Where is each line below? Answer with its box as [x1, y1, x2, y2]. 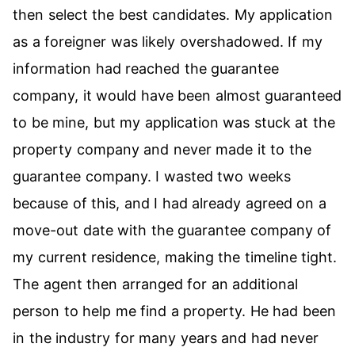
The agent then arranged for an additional [13, 276, 299, 292]
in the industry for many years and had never [13, 330, 319, 346]
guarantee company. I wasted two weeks [13, 168, 291, 185]
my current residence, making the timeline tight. [13, 249, 338, 265]
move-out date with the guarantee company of [13, 222, 332, 239]
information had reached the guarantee [13, 60, 280, 77]
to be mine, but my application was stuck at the [13, 114, 335, 131]
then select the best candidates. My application [13, 6, 334, 23]
